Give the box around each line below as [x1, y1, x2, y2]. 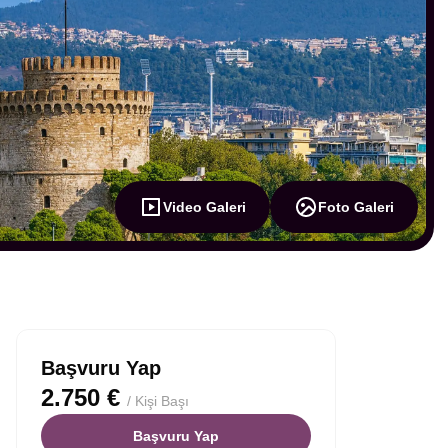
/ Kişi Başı [127, 393, 189, 409]
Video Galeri [163, 199, 246, 215]
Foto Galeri [318, 199, 394, 215]
